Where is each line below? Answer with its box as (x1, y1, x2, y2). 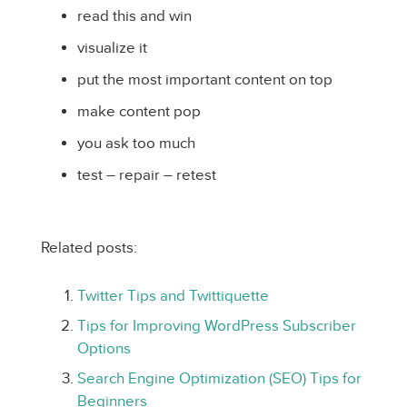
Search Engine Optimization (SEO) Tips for (77, 370, 362, 387)
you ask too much (77, 134, 195, 152)
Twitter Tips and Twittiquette (77, 287, 269, 304)
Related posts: (41, 239, 137, 256)
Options (77, 340, 131, 357)
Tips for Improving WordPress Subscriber (77, 317, 356, 334)
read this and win (77, 7, 192, 25)
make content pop (77, 103, 201, 120)
